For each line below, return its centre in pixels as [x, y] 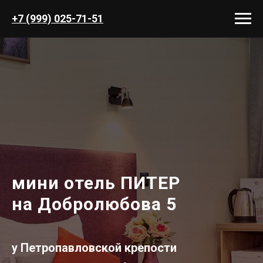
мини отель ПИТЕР [96, 183]
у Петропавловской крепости [94, 248]
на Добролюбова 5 [94, 204]
